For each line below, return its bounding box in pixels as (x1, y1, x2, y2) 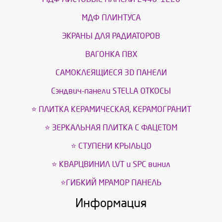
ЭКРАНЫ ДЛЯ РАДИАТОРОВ (62, 32, 160, 41)
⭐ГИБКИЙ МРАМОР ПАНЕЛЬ (60, 178, 162, 187)
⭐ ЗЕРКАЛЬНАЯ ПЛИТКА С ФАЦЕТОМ (45, 123, 177, 132)
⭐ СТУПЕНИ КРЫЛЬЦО (70, 142, 152, 151)
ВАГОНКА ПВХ (85, 50, 137, 59)
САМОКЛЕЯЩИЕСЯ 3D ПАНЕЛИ (55, 68, 167, 77)
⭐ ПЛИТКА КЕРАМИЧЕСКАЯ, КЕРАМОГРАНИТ (31, 105, 191, 114)
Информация (75, 197, 147, 210)
